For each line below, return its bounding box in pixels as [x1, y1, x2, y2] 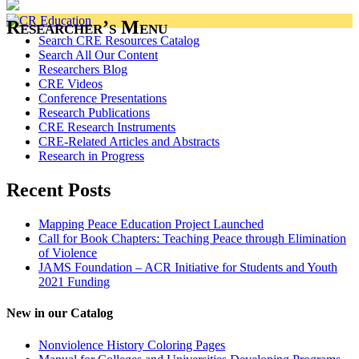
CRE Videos [38, 77, 103, 91]
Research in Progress [38, 149, 144, 163]
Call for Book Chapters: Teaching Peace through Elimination [38, 232, 346, 246]
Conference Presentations [38, 91, 167, 106]
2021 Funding [38, 275, 110, 289]
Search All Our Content [38, 48, 158, 63]
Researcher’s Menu [6, 17, 167, 38]
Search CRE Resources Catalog [38, 34, 200, 48]
